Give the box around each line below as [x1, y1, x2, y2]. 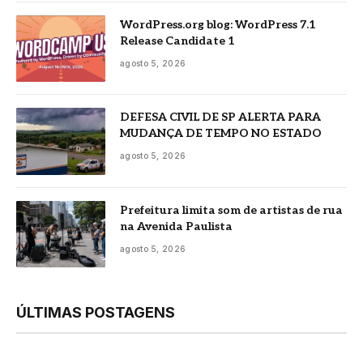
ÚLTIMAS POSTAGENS [16, 304, 175, 322]
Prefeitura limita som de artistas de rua [120, 203, 343, 217]
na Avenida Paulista [120, 219, 233, 233]
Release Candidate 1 [120, 33, 235, 48]
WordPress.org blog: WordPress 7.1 [120, 17, 316, 32]
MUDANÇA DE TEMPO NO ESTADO [120, 126, 322, 141]
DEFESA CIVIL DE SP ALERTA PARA [120, 110, 321, 125]
